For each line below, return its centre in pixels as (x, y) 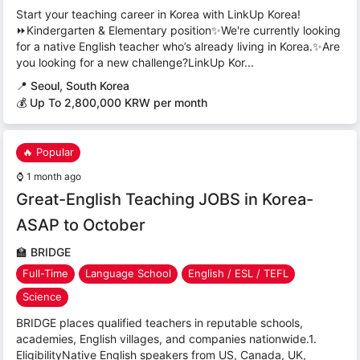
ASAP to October (81, 225)
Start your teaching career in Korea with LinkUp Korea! (158, 14)
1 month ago (54, 176)
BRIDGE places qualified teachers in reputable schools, (160, 322)
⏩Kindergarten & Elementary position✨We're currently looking (178, 30)
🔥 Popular (48, 152)
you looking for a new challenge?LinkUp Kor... (135, 62)
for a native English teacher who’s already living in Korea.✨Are (178, 46)
